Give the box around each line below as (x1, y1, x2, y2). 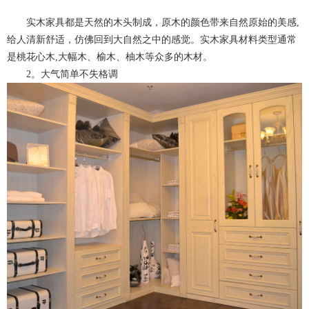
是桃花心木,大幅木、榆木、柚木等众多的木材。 (7, 52, 212, 63)
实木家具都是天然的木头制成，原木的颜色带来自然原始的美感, (26, 17, 299, 28)
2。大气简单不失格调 (26, 69, 118, 80)
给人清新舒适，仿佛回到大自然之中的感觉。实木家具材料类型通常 (7, 34, 297, 46)
